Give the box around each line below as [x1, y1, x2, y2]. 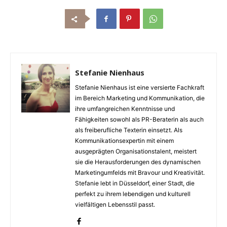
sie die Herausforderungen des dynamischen [75, 158, 201, 166]
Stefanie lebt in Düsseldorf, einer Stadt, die [75, 179, 195, 187]
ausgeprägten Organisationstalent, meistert [75, 147, 197, 155]
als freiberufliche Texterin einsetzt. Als [75, 126, 182, 134]
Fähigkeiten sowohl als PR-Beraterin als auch [75, 116, 204, 123]
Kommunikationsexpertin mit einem [75, 137, 174, 144]
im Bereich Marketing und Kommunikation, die [75, 94, 205, 102]
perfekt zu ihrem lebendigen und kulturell [75, 190, 191, 198]
